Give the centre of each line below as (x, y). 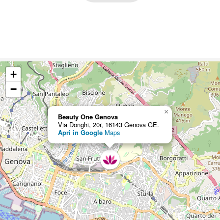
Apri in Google (80, 133)
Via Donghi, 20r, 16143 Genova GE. (109, 125)
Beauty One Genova (88, 117)
